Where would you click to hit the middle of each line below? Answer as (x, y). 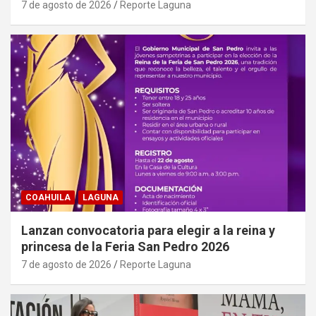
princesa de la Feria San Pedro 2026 (125, 246)
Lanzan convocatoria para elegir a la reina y (148, 230)
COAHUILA (48, 197)
